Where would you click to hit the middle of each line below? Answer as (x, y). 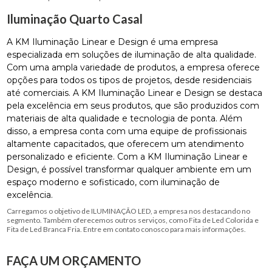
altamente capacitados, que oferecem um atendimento (126, 144)
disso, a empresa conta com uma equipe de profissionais (127, 131)
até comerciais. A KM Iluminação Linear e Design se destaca (135, 93)
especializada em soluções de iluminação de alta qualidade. (132, 54)
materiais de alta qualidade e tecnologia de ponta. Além (125, 118)
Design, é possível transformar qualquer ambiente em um (129, 169)
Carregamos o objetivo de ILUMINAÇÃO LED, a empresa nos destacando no (129, 211)
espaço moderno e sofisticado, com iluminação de (114, 182)
